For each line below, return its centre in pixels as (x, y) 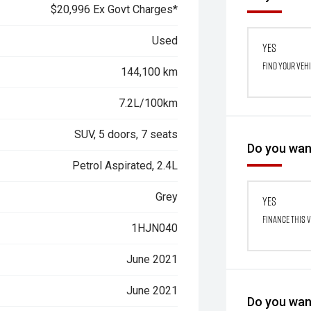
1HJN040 (155, 228)
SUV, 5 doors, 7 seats (126, 134)
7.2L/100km (149, 103)
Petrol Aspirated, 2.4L (125, 166)
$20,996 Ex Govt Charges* (115, 9)
